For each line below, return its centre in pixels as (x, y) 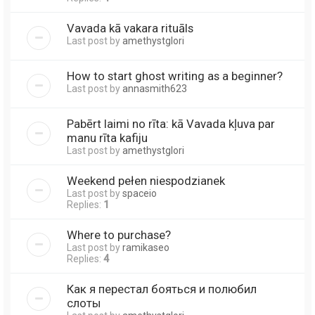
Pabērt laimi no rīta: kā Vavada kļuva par (171, 123)
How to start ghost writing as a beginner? (175, 76)
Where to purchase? (119, 234)
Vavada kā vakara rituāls (130, 28)
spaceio (140, 193)
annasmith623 (155, 88)
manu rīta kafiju (107, 137)
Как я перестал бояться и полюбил (162, 289)
